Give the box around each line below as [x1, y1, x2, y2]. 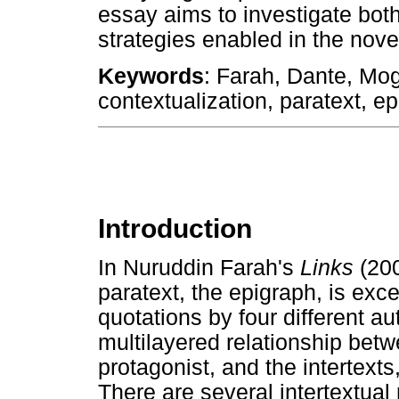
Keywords [98, 64, 204, 89]
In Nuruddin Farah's [98, 256, 300, 281]
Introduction [98, 214, 252, 244]
